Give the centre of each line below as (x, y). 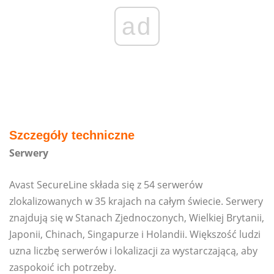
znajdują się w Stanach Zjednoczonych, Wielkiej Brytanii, (137, 218)
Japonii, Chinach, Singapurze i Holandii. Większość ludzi (135, 235)
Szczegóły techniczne (72, 135)
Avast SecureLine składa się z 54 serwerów (106, 185)
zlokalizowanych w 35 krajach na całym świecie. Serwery (136, 202)
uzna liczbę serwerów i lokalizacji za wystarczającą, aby (133, 251)
